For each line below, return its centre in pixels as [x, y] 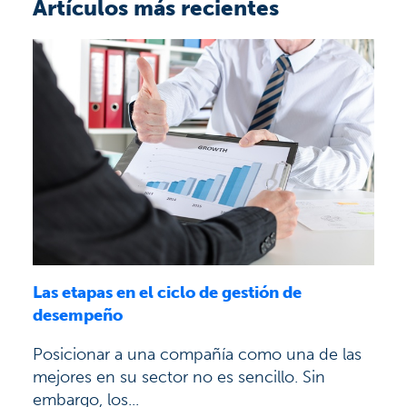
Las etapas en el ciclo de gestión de [167, 292]
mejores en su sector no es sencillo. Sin [179, 377]
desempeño [78, 315]
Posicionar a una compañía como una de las [197, 354]
